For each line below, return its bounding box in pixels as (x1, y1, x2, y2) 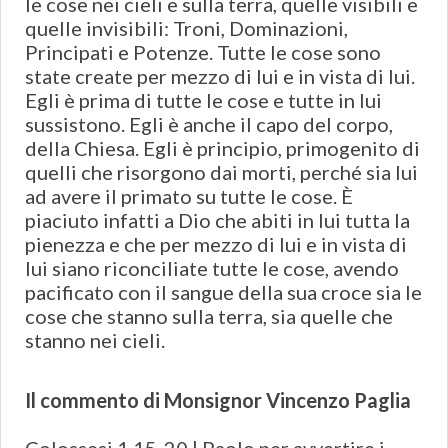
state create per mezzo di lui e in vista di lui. (25, 64, 415, 89)
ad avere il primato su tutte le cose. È (25, 184, 353, 209)
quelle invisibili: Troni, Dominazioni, (25, 16, 348, 41)
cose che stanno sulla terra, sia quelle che (25, 304, 393, 329)
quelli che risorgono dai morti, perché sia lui (25, 160, 418, 185)
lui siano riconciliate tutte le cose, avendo (25, 256, 399, 281)
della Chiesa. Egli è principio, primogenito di (25, 136, 420, 161)
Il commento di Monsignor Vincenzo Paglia (25, 388, 411, 413)
